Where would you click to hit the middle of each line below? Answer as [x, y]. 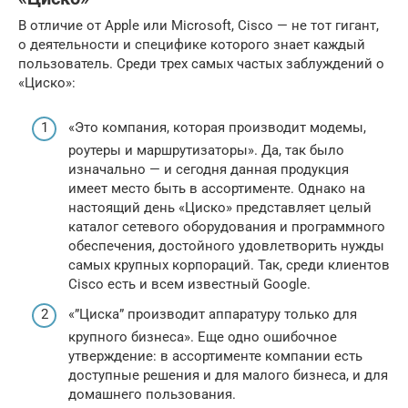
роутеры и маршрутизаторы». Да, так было [206, 150]
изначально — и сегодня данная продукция [209, 169]
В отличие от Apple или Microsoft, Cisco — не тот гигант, [199, 26]
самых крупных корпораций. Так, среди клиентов [229, 265]
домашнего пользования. [152, 395]
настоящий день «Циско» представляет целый [220, 207]
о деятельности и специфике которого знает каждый [192, 45]
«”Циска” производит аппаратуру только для [213, 315]
